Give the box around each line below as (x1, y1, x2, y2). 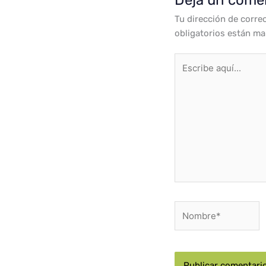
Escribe (174, 55, 205, 66)
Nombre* (174, 202, 211, 214)
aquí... (174, 69, 199, 80)
